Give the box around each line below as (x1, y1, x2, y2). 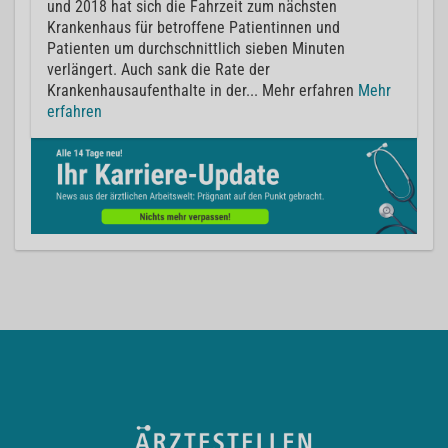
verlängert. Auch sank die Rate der (47, 59, 270, 79)
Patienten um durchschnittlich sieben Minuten (47, 38, 345, 58)
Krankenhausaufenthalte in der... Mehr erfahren (47, 80, 358, 100)
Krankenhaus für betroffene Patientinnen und (47, 17, 340, 37)
